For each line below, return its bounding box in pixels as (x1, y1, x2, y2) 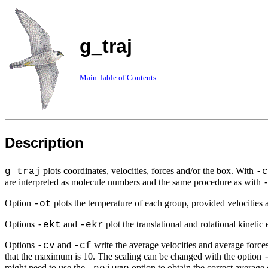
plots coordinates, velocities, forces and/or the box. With (41, 166, 256, 176)
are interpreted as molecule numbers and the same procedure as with (5, 177, 263, 187)
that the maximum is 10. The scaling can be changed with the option (5, 251, 264, 261)
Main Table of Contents (80, 73, 156, 83)
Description (5, 135, 84, 151)
